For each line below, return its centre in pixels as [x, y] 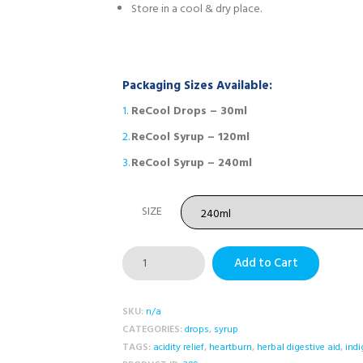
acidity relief [179, 348]
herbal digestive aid [299, 348]
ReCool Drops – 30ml [190, 111]
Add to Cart [266, 264]
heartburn [231, 348]
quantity [143, 293]
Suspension [149, 275]
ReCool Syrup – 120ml [191, 137]
